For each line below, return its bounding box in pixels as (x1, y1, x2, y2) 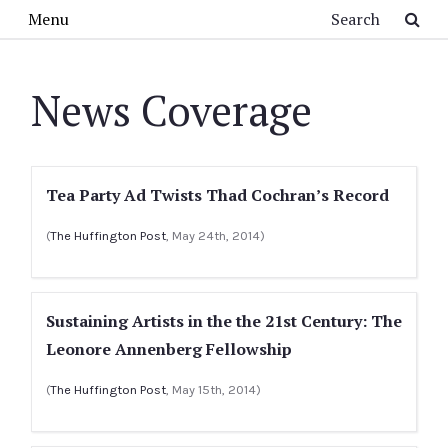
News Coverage (31, 82, 312, 138)
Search (127, 3, 176, 25)
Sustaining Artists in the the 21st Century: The (46, 310, 402, 332)
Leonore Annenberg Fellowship (46, 338, 292, 360)
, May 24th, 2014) (166, 228, 265, 243)
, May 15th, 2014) (166, 382, 261, 397)
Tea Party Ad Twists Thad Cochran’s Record (46, 184, 389, 206)
